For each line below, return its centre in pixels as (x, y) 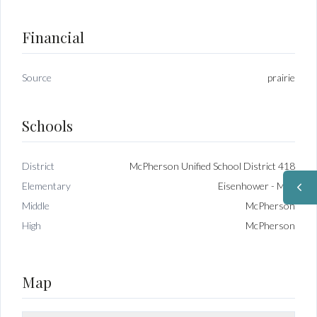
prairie (281, 78)
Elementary (46, 186)
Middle (36, 206)
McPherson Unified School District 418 (212, 166)
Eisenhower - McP (257, 186)
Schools (47, 126)
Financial (53, 37)
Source (37, 78)
